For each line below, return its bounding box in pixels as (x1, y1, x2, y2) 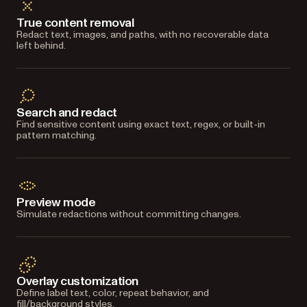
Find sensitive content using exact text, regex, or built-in (16, 117, 265, 131)
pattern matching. (16, 128, 97, 142)
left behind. (16, 38, 66, 52)
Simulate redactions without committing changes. (16, 207, 241, 221)
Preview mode (16, 193, 96, 211)
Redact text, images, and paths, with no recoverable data (16, 27, 269, 41)
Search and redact (16, 103, 117, 121)
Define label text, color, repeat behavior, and (16, 286, 209, 299)
